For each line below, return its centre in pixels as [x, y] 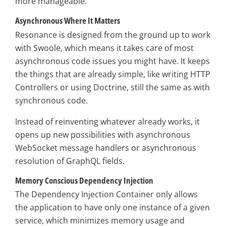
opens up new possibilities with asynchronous [103, 134]
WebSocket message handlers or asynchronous [106, 148]
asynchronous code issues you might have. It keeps [112, 61]
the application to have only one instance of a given [112, 207]
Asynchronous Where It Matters [68, 21]
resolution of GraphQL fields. [70, 161]
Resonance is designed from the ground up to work [113, 35]
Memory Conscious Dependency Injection [84, 180]
